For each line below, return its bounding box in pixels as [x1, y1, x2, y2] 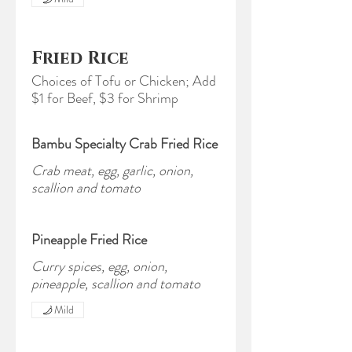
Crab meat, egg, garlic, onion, [31, 160, 193, 181]
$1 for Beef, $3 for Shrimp [31, 88, 178, 108]
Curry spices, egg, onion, [31, 256, 167, 277]
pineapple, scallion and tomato [31, 273, 200, 294]
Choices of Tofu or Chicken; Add [31, 71, 216, 91]
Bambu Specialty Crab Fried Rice [31, 134, 218, 154]
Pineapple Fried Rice [31, 229, 147, 250]
